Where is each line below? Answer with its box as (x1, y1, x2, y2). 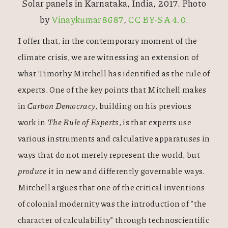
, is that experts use (119, 116, 191, 128)
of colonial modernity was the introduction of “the (17, 197, 207, 210)
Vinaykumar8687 (49, 13, 124, 26)
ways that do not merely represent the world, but (17, 149, 200, 161)
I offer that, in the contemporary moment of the (17, 35, 197, 47)
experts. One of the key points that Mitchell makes (17, 83, 207, 96)
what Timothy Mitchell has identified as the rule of (17, 67, 210, 79)
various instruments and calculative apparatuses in (17, 132, 210, 145)
